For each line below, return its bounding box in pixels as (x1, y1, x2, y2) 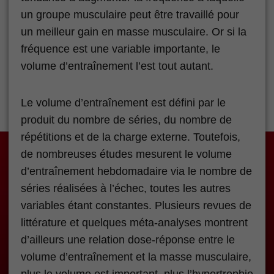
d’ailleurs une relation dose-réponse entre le (21, 233, 235, 246)
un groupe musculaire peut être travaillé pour (21, 8, 239, 21)
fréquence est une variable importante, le (21, 42, 220, 55)
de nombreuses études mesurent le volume (21, 147, 232, 160)
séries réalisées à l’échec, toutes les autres (21, 182, 231, 194)
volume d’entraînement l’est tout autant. (21, 59, 213, 72)
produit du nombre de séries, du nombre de (21, 113, 232, 126)
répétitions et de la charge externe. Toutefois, (21, 130, 240, 143)
